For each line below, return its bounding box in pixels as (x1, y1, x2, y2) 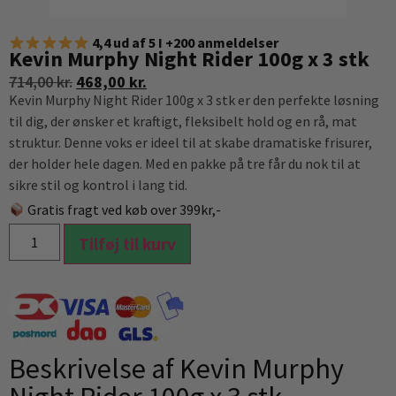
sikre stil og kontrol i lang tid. (9, 176, 187, 194)
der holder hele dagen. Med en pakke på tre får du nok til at (9, 155, 361, 172)
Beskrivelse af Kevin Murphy (9, 351, 344, 386)
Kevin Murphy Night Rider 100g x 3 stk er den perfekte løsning (9, 91, 379, 109)
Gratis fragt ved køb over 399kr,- (25, 201, 222, 218)
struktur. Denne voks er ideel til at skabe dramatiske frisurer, (9, 133, 372, 151)
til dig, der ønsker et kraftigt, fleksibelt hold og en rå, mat (9, 112, 357, 130)
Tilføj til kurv (79, 233, 177, 255)
